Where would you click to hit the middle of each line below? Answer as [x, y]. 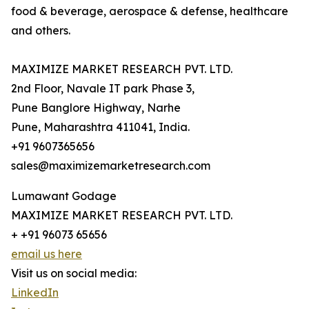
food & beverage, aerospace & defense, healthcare [150, 11]
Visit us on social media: [74, 273]
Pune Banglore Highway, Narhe [96, 108]
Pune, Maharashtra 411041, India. [100, 127]
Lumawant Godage [64, 196]
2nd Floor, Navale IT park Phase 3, [103, 89]
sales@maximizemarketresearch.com [111, 166]
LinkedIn [35, 293]
